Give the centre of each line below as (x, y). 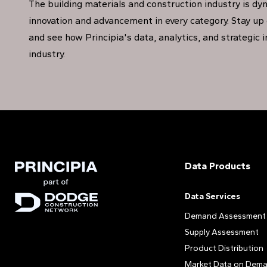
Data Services (213, 196)
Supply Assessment (222, 232)
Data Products (218, 166)
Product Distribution (224, 248)
